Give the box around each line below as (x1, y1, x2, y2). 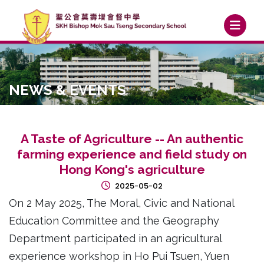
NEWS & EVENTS (9, 81, 126, 99)
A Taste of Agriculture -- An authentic (21, 131, 243, 147)
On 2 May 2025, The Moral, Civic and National (9, 197, 234, 210)
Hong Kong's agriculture (59, 162, 205, 177)
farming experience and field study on (17, 147, 247, 162)
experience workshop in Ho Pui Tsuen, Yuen (9, 250, 229, 263)
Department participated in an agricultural (9, 232, 222, 245)
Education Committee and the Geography (9, 214, 219, 227)
